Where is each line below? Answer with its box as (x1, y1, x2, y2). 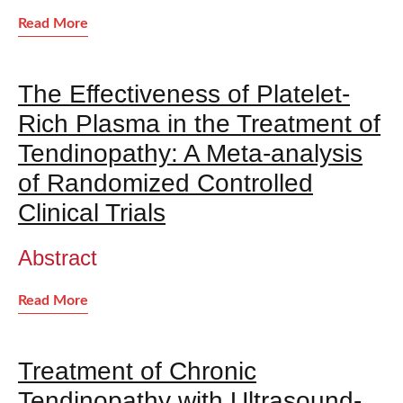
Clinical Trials (18, 199, 166, 228)
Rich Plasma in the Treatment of (18, 110, 381, 139)
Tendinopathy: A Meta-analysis (18, 139, 363, 168)
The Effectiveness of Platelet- (18, 80, 350, 109)
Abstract (18, 246, 97, 271)
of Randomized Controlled (18, 169, 313, 198)
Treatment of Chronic (18, 357, 256, 386)
